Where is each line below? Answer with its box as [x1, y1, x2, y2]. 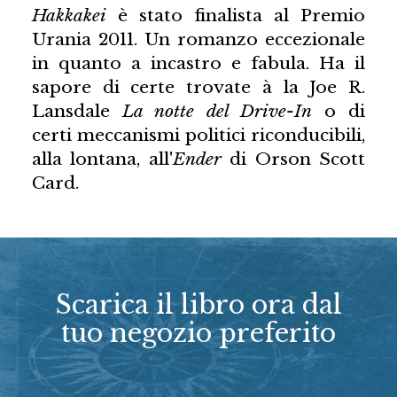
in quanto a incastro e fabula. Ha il [31, 51, 366, 74]
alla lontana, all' [31, 147, 173, 169]
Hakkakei [31, 4, 106, 26]
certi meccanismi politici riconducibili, [31, 123, 366, 145]
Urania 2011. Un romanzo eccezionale [31, 27, 366, 50]
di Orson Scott [221, 147, 366, 169]
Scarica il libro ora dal [55, 288, 342, 321]
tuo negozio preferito [61, 316, 336, 349]
